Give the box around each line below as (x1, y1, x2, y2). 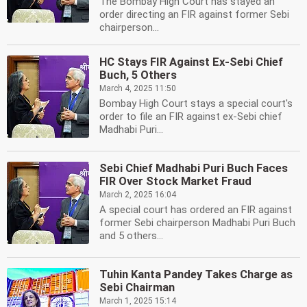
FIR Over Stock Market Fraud (99, 175, 251, 188)
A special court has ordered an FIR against (99, 204, 292, 216)
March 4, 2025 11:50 (99, 84, 176, 93)
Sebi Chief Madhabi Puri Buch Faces (99, 162, 288, 175)
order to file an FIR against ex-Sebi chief (99, 110, 282, 123)
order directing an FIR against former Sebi (99, 8, 289, 21)
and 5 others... (99, 230, 163, 242)
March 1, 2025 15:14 (99, 296, 176, 306)
